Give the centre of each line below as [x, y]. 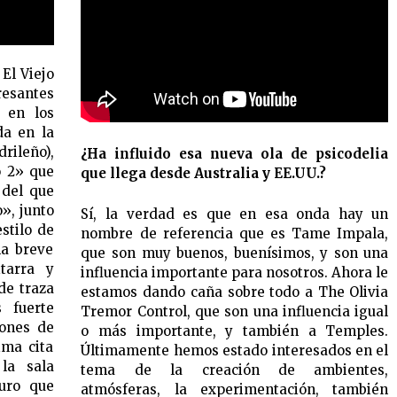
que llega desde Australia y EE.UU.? [204, 173]
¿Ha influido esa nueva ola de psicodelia [235, 153]
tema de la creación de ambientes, [235, 370]
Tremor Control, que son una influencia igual [235, 311]
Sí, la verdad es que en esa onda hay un [235, 214]
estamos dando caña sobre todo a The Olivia [235, 292]
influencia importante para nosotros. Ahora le [235, 272]
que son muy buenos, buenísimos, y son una [235, 253]
